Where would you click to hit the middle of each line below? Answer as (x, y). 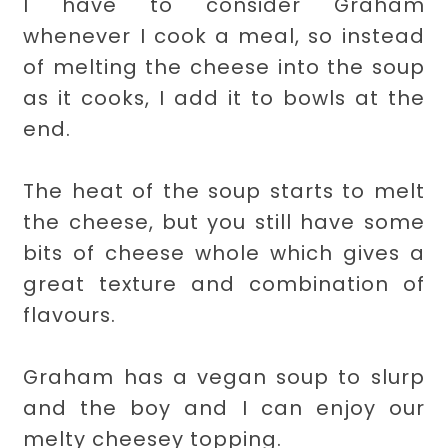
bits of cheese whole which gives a (224, 252)
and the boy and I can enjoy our (224, 407)
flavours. (73, 314)
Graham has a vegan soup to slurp (224, 376)
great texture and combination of (224, 283)
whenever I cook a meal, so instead (224, 35)
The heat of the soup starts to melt (224, 190)
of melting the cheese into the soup (224, 66)
